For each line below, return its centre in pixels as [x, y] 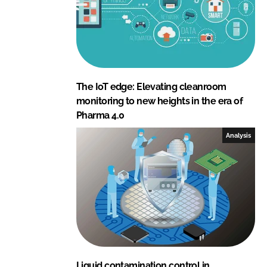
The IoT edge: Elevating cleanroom [151, 86]
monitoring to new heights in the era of [160, 101]
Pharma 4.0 [100, 115]
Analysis [239, 135]
